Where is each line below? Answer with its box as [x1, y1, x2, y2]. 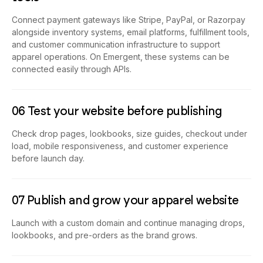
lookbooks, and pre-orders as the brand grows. [12, 230, 197, 241]
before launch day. [12, 153, 85, 164]
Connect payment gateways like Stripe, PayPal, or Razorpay [12, 15, 245, 25]
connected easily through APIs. [12, 64, 131, 75]
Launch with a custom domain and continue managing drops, [12, 218, 245, 228]
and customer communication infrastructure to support [12, 39, 220, 50]
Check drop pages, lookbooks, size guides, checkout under [12, 129, 247, 139]
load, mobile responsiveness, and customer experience [12, 141, 228, 151]
